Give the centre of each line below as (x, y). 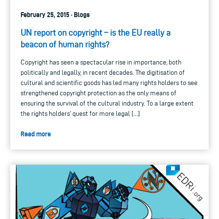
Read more (36, 134)
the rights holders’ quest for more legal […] (80, 113)
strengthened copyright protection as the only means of (99, 93)
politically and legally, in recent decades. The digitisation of (103, 72)
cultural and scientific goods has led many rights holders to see (109, 83)
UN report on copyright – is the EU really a (96, 32)
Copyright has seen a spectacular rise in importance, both (101, 62)
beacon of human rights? (65, 44)
